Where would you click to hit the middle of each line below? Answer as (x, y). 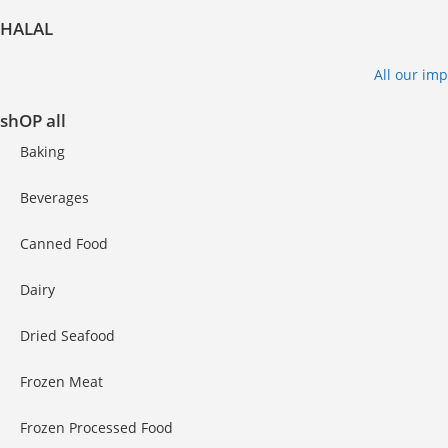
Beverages (54, 197)
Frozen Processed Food (96, 427)
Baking (42, 151)
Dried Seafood (67, 335)
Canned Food (64, 243)
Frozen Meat (61, 381)
